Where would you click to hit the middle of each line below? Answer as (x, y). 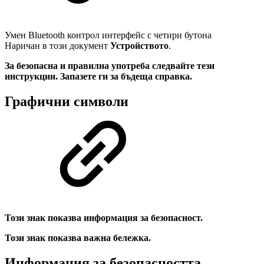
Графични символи (67, 101)
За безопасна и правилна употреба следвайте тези (110, 65)
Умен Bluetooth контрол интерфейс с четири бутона (108, 35)
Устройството (139, 45)
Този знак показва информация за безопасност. (104, 218)
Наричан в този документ (57, 45)
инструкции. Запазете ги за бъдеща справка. (98, 76)
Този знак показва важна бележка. (78, 238)
